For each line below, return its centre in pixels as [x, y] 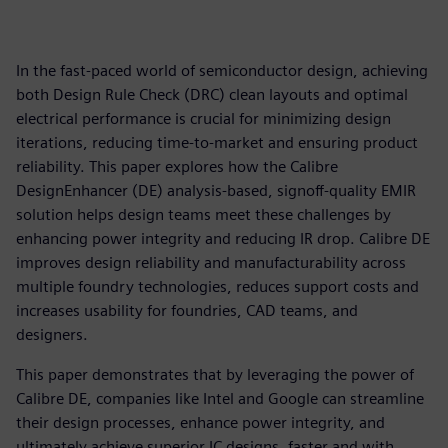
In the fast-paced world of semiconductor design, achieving [222, 70]
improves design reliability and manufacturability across [211, 262]
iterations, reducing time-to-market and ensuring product [217, 142]
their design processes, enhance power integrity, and [200, 422]
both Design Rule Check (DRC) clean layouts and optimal [212, 94]
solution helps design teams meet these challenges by [203, 214]
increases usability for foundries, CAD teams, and [187, 310]
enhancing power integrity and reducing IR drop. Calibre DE [223, 238]
